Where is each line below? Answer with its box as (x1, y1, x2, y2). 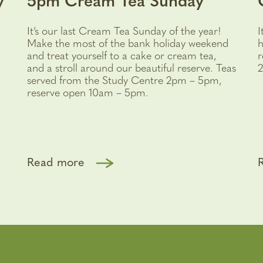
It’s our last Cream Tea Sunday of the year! (26, 26, 221, 38)
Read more (26, 157, 85, 169)
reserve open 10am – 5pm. (26, 87, 149, 99)
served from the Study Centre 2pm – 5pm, (26, 75, 222, 87)
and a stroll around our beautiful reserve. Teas (26, 63, 236, 75)
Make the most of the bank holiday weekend (26, 38, 228, 50)
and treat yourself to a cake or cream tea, (26, 50, 217, 62)
